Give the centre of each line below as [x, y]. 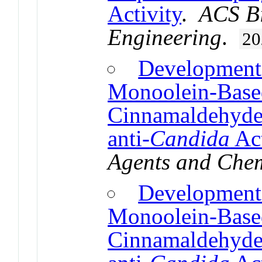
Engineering [165, 37]
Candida [190, 138]
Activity [145, 14]
